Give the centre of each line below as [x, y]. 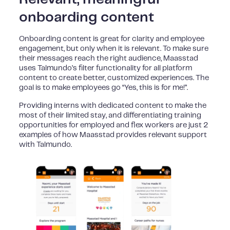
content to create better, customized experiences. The [114, 78]
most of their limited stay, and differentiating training [110, 115]
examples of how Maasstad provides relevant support [113, 135]
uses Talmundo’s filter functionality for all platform [106, 69]
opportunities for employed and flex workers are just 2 [114, 125]
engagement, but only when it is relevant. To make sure [114, 49]
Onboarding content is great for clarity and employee [112, 39]
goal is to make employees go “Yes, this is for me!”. [104, 88]
